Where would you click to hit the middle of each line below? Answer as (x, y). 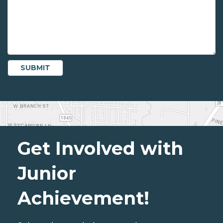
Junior (47, 173)
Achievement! (83, 198)
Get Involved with (100, 149)
